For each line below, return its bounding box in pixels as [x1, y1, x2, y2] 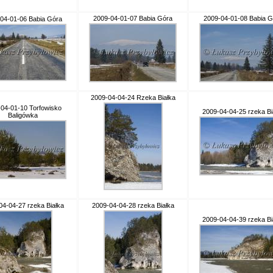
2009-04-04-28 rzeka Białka [91, 202, 174, 209]
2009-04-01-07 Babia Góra [93, 15, 172, 22]
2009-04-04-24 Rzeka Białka [90, 94, 175, 101]
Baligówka [7, 112, 38, 119]
